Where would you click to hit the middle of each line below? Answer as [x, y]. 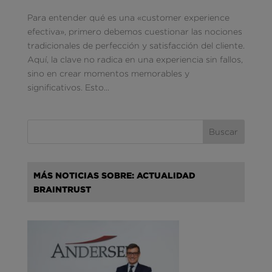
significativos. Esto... [68, 87]
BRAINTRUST [62, 189]
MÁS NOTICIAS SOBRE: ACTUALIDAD [114, 175]
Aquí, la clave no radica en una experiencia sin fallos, [135, 59]
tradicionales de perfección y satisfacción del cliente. [136, 45]
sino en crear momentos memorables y [108, 73]
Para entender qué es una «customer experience [128, 17]
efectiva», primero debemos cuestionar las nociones [134, 31]
